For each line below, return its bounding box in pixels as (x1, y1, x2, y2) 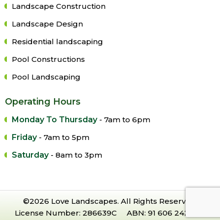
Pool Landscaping (12, 72, 81, 82)
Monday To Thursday (12, 114, 97, 124)
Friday (12, 132, 37, 142)
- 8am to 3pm (49, 150, 102, 160)
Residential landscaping (12, 36, 103, 46)
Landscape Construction (12, 1, 106, 11)
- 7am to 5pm (37, 132, 89, 142)
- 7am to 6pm (97, 114, 150, 124)
